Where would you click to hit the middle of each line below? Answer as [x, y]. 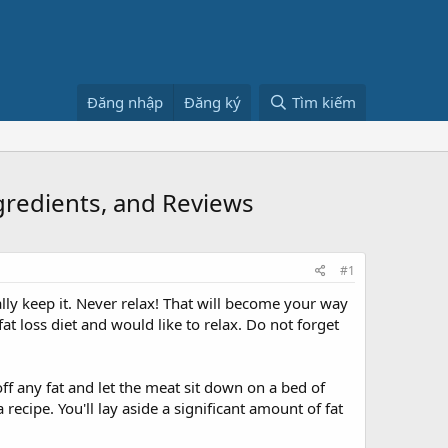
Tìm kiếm [324, 102]
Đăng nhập [125, 102]
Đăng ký [213, 102]
